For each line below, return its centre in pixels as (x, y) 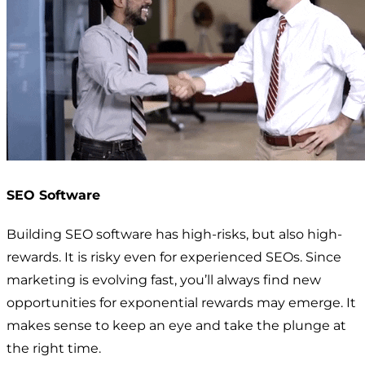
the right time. (54, 348)
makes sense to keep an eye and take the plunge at (176, 325)
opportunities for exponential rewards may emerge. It (181, 302)
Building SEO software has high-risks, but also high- (174, 234)
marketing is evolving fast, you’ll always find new (164, 279)
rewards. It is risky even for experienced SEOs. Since (174, 257)
